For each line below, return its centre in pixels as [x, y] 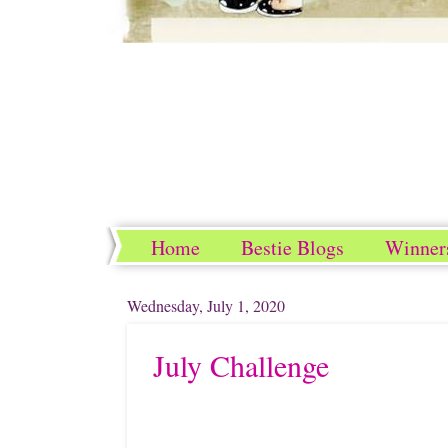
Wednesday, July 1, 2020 [206, 305]
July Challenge [241, 365]
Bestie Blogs [292, 247]
